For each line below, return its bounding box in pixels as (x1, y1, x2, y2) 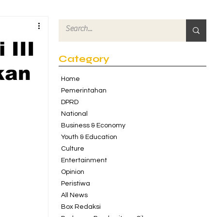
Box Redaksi (61, 203, 101, 210)
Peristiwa (61, 180, 90, 187)
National (61, 110, 88, 117)
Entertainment (61, 157, 107, 164)
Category (59, 53, 109, 65)
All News (61, 192, 88, 199)
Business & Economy (61, 122, 125, 129)
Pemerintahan (61, 87, 107, 94)
